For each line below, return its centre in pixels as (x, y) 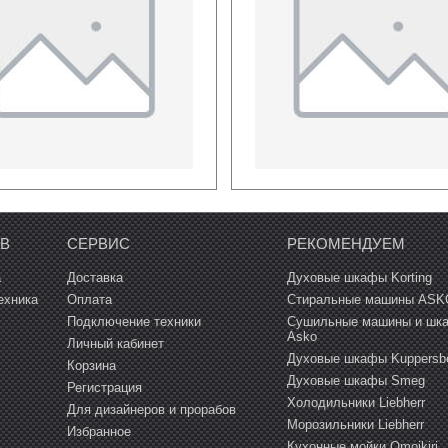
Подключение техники (133, 321)
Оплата (89, 299)
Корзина (91, 365)
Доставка (94, 277)
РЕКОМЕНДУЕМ (345, 243)
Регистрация (104, 387)
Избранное (98, 431)
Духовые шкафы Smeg (355, 380)
